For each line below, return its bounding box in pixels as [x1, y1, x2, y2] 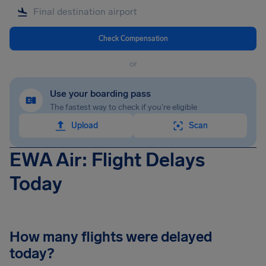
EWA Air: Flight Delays [9, 148, 205, 171]
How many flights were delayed [9, 228, 212, 245]
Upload [71, 121, 98, 131]
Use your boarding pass [50, 88, 151, 99]
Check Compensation [98, 34, 168, 43]
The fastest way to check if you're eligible [50, 102, 197, 112]
